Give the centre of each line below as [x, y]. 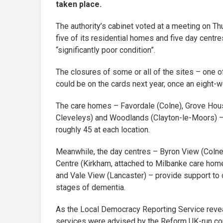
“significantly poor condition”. [106, 50]
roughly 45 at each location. [103, 129]
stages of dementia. [92, 187]
